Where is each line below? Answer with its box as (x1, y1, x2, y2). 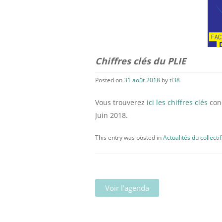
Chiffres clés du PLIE (95, 55, 186, 68)
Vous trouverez (95, 98, 147, 108)
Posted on (95, 76, 124, 85)
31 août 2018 (124, 76, 160, 85)
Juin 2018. (95, 111, 128, 120)
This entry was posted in (95, 133, 163, 142)
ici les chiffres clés (147, 98, 208, 108)
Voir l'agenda (105, 183, 149, 193)
